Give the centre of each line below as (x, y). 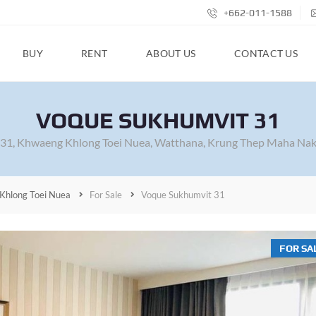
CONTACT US (266, 53)
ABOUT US (171, 53)
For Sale (106, 195)
